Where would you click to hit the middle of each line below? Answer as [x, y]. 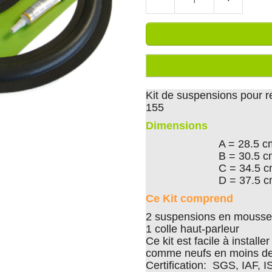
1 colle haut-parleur [194, 229]
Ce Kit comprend [189, 199]
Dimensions [177, 126]
